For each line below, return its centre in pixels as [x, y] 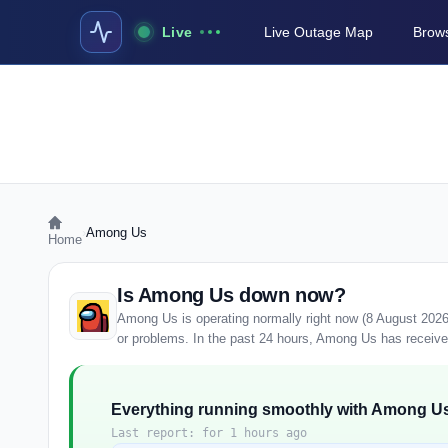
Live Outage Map [319, 32]
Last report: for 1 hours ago [209, 433]
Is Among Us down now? [231, 295]
